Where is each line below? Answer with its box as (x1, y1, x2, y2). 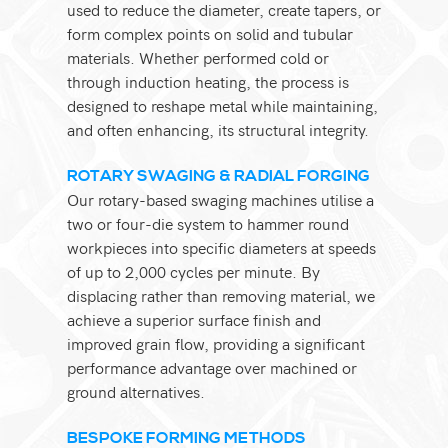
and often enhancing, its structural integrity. (67, 118, 370, 142)
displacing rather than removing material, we (67, 284, 376, 308)
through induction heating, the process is (67, 70, 350, 94)
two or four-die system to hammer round (67, 212, 350, 236)
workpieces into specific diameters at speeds (67, 236, 377, 260)
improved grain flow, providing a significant (67, 332, 366, 356)
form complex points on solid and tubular (67, 22, 354, 46)
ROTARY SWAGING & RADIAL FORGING (67, 166, 371, 187)
